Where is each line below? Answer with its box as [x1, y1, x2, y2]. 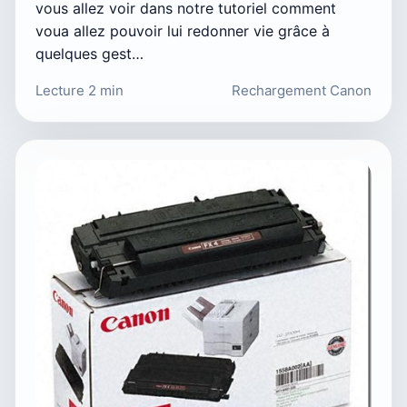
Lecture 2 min [35, 82, 124, 100]
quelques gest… [35, 45, 144, 64]
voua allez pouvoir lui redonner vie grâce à [35, 22, 330, 41]
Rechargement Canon [232, 82, 372, 100]
